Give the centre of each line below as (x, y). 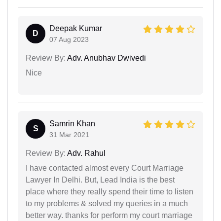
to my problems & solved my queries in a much (107, 203)
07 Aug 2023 (69, 39)
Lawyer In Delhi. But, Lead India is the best (100, 180)
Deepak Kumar (76, 28)
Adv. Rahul (86, 153)
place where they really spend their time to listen (110, 191)
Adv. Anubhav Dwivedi (106, 58)
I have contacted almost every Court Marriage (105, 168)
